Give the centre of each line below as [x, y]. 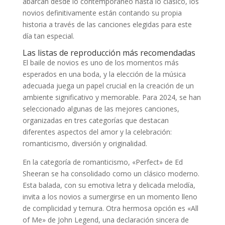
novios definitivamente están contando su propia [102, 13]
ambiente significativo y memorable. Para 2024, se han [111, 97]
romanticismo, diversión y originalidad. [85, 144]
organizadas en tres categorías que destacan [95, 121]
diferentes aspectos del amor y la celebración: [97, 132]
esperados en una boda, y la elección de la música [104, 74]
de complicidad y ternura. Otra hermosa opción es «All [110, 208]
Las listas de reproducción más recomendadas [109, 53]
